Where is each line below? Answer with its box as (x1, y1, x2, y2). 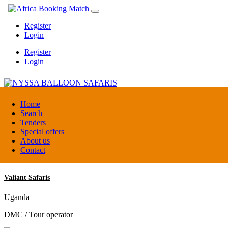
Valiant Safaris (4, 173, 50, 181)
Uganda (4, 192, 30, 202)
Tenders (20, 118, 46, 127)
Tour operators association (4, 135, 88, 145)
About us (20, 136, 50, 145)
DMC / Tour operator (4, 210, 73, 219)
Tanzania (4, 118, 33, 127)
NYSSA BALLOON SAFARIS (4, 99, 96, 107)
